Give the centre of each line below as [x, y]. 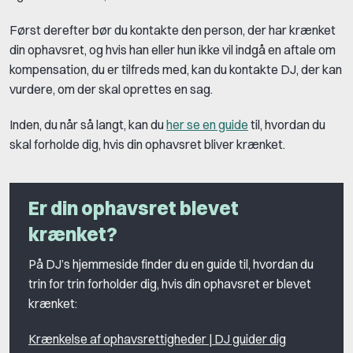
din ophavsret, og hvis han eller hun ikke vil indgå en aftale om [173, 49]
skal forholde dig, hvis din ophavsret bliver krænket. [147, 144]
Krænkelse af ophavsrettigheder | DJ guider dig [157, 339]
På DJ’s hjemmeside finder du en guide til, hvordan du [171, 264]
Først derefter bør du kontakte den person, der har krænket [173, 30]
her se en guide [207, 124]
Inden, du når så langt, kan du [88, 124]
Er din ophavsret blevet [134, 208]
